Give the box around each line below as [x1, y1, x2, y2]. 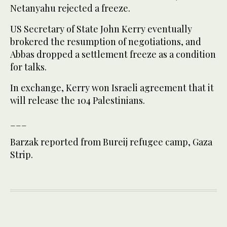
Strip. [10, 148, 33, 161]
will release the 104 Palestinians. [10, 94, 145, 107]
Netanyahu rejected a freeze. [10, 2, 130, 15]
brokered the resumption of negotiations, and [10, 35, 201, 48]
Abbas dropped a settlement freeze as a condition [10, 48, 216, 61]
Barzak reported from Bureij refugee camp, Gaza [10, 136, 212, 148]
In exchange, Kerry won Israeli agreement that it [10, 82, 214, 94]
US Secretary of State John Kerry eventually [10, 23, 192, 35]
